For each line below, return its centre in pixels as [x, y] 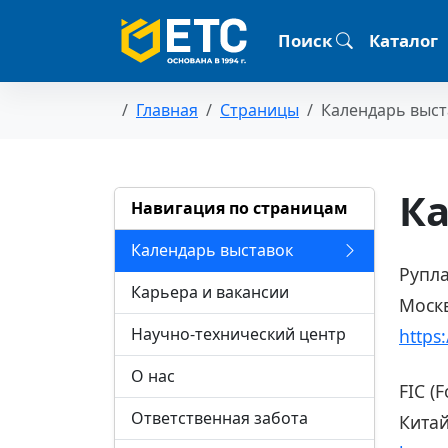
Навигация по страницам [239, 208]
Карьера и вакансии [210, 292]
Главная [167, 110]
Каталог [403, 40]
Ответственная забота [219, 418]
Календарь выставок [212, 250]
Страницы [259, 110]
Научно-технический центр [238, 334]
